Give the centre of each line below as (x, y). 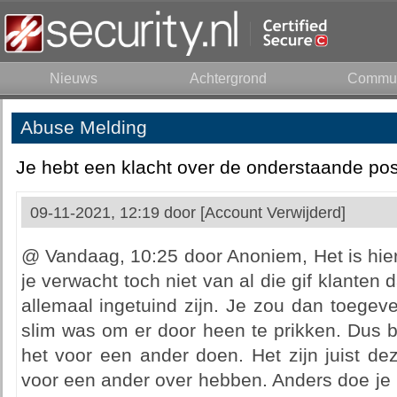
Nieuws (73, 78)
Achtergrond (228, 78)
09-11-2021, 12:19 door (115, 213)
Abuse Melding (83, 128)
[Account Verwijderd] (272, 213)
